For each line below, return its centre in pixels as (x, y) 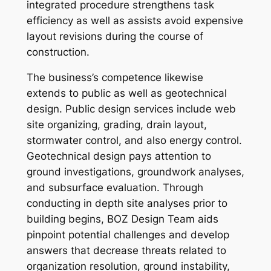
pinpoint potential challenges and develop (128, 235)
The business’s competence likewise (115, 78)
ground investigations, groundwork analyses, (135, 172)
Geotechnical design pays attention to (119, 156)
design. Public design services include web (131, 109)
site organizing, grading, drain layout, (116, 125)
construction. (58, 52)
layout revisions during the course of (115, 36)
